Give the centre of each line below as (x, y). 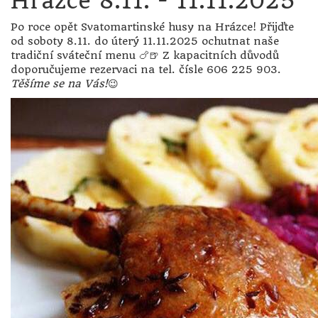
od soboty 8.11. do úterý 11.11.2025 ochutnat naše (145, 41)
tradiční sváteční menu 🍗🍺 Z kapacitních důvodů (145, 55)
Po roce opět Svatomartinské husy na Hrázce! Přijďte (152, 27)
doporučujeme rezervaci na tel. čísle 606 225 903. (146, 70)
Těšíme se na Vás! (59, 84)
